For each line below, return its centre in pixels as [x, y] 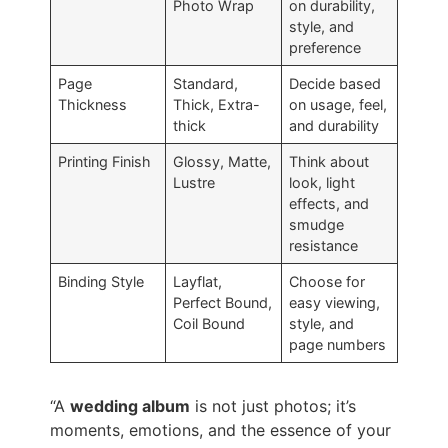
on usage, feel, [338, 105]
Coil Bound [209, 324]
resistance [324, 246]
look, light [322, 183]
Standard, [206, 84]
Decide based [335, 84]
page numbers [338, 345]
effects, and [329, 204]
